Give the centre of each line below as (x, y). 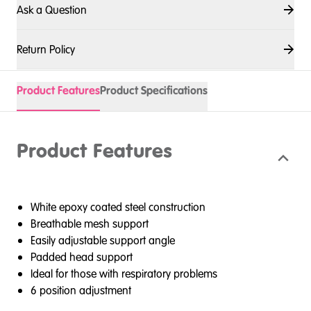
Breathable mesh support (90, 224)
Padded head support (82, 257)
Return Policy (46, 49)
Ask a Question (52, 10)
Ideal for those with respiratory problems (124, 274)
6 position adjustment (81, 290)
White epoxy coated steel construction (118, 207)
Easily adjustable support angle (103, 240)
